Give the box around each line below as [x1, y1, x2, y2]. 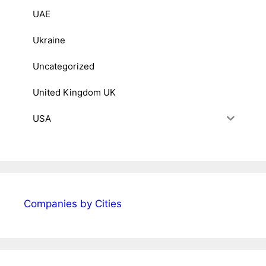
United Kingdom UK [33, 86, 116, 98]
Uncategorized [33, 60, 94, 72]
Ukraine [33, 34, 65, 46]
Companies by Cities [24, 198, 122, 210]
